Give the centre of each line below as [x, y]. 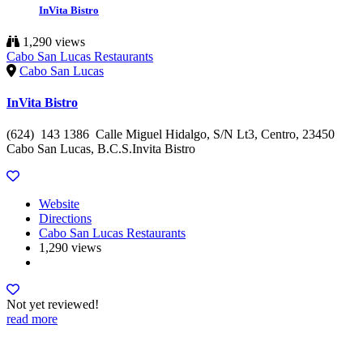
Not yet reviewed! [53, 305]
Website [59, 204]
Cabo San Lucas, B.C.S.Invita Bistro [101, 149]
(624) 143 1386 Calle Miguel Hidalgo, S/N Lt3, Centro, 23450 [171, 135]
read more [32, 319]
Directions [65, 219]
